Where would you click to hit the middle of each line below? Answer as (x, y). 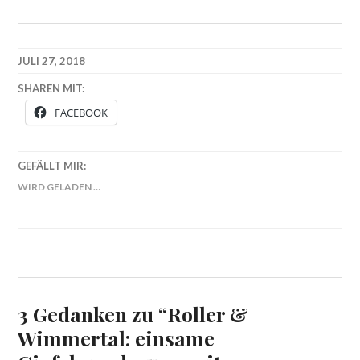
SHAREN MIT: (51, 88)
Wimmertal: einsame (117, 338)
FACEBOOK (82, 113)
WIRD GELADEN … (59, 186)
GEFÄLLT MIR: (52, 166)
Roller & (208, 314)
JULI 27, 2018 (52, 61)
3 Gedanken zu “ (93, 314)
